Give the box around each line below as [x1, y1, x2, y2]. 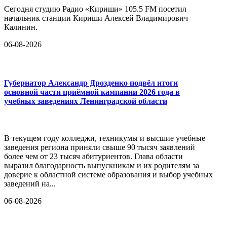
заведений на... [4, 179, 56, 188]
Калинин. [4, 23, 37, 32]
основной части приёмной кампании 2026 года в [4, 87, 180, 96]
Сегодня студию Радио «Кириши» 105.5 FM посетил [4, 5, 186, 14]
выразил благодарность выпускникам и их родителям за [4, 161, 199, 170]
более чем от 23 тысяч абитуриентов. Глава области [4, 152, 183, 161]
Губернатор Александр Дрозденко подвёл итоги [4, 78, 178, 87]
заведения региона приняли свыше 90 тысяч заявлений [4, 143, 195, 152]
